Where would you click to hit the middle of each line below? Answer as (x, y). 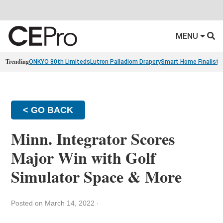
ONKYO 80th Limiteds (60, 62)
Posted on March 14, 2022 (54, 203)
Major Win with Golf (84, 158)
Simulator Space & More (97, 177)
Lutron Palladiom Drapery (126, 62)
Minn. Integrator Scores (93, 139)
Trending (17, 62)
